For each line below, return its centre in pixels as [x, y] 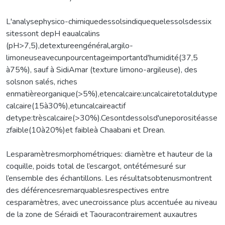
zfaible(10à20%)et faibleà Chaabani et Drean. [86, 130]
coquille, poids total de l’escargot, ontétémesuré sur [96, 166]
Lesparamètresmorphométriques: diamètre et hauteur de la [109, 154]
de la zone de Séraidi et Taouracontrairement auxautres [102, 214]
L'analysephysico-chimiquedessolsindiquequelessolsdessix [109, 21]
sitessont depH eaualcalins [53, 33]
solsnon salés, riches [42, 82]
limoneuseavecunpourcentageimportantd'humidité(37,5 [102, 58]
